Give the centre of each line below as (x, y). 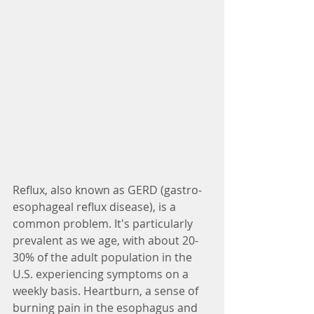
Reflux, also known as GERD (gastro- (107, 190)
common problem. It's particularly (104, 223)
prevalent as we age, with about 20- (105, 240)
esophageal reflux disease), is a (96, 206)
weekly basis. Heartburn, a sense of (107, 291)
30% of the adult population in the (104, 257)
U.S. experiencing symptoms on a (102, 274)
